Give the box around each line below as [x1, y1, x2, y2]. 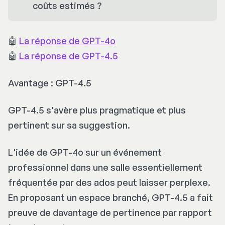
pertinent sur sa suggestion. [8, 119, 130, 131]
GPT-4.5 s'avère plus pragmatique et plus [8, 104, 186, 116]
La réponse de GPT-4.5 [19, 50, 118, 61]
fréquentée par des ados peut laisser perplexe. [8, 176, 210, 188]
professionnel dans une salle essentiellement [8, 161, 202, 173]
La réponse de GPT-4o [19, 35, 116, 46]
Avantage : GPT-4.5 [8, 77, 91, 88]
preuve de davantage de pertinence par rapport [8, 206, 212, 218]
